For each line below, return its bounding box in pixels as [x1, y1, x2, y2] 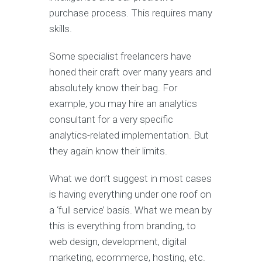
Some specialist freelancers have [49, 50, 191, 63]
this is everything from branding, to [49, 220, 196, 232]
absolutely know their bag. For [49, 82, 177, 94]
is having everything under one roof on [49, 188, 211, 201]
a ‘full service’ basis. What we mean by [49, 204, 212, 216]
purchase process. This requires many [49, 7, 212, 19]
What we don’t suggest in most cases [49, 173, 212, 185]
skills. [49, 23, 72, 35]
